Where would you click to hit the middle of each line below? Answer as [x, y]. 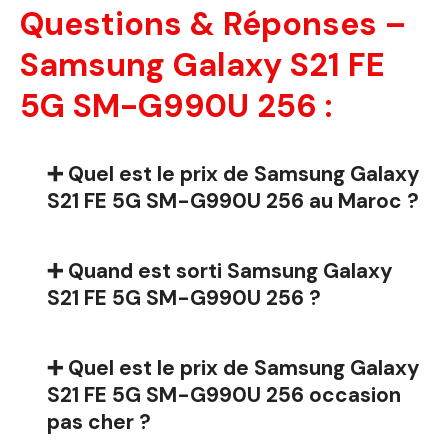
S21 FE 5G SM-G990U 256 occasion [224, 395]
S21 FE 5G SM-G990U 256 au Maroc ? [233, 201]
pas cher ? [99, 422]
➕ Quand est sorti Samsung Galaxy [220, 271]
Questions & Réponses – [213, 24]
